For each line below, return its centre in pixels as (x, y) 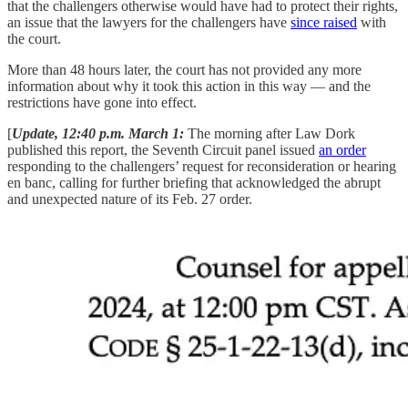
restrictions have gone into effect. (102, 102)
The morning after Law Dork (270, 133)
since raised (324, 22)
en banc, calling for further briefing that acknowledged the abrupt (194, 182)
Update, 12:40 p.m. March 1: (98, 133)
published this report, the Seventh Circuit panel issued (163, 149)
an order (342, 149)
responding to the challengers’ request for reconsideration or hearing (202, 166)
